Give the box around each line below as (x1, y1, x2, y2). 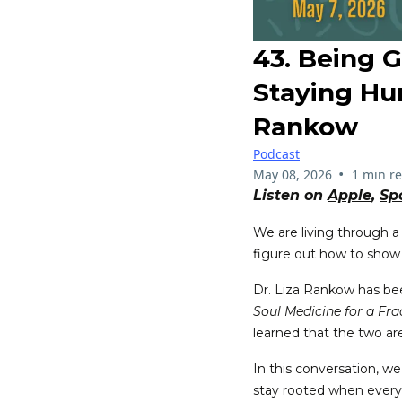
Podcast (253, 144, 300, 162)
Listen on (253, 186, 328, 204)
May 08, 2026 (253, 165, 332, 183)
